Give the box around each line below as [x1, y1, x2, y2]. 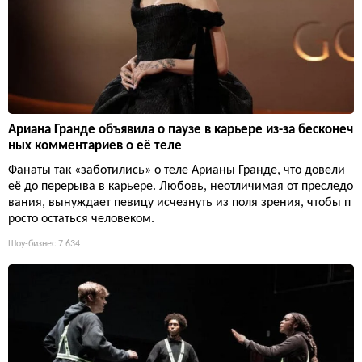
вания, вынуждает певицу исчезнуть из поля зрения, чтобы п [8, 196, 351, 210]
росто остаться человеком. [8, 213, 154, 226]
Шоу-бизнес [8, 239, 56, 250]
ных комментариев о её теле [8, 139, 182, 154]
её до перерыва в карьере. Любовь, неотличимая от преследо [8, 180, 353, 194]
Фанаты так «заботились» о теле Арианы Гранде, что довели [8, 164, 345, 178]
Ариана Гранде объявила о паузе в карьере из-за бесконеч [8, 123, 353, 137]
